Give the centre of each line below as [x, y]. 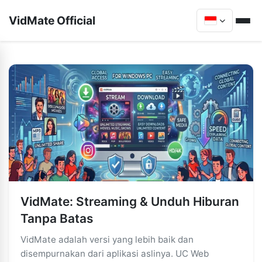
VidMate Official [52, 20]
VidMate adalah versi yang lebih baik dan [107, 239]
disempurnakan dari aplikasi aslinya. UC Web [115, 254]
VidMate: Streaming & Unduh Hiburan [130, 201]
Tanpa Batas [57, 218]
